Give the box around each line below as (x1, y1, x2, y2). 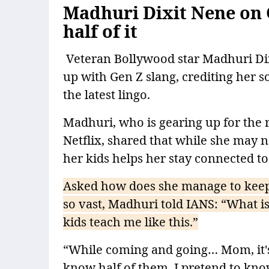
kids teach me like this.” (63, 214, 198, 231)
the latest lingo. (63, 86, 150, 103)
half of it (63, 19, 138, 43)
